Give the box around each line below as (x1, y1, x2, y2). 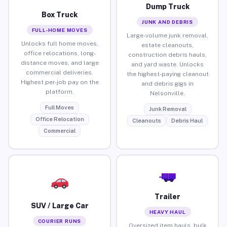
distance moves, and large (20, 59, 99, 66)
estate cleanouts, (141, 41, 194, 49)
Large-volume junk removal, (127, 31, 208, 39)
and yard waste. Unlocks (131, 60, 204, 68)
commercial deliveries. (26, 68, 93, 76)
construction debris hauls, (128, 51, 207, 58)
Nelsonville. (150, 89, 185, 97)
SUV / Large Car (30, 201, 89, 210)
